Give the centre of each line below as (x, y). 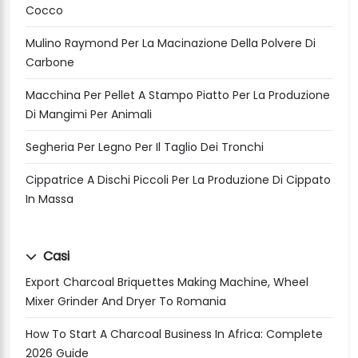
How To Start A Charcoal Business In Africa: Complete (174, 334)
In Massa (50, 199)
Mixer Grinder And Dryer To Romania (126, 302)
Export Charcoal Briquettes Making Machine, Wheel (167, 282)
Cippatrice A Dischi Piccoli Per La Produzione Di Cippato (178, 180)
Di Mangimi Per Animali (89, 115)
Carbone (50, 63)
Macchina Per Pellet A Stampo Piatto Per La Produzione (178, 95)
